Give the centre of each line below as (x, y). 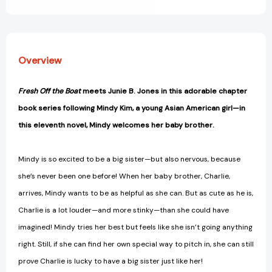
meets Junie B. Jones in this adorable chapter (164, 91)
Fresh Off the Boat (49, 91)
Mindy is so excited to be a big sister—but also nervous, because (129, 159)
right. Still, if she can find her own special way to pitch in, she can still (136, 244)
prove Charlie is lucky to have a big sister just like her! (110, 261)
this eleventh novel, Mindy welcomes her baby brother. (116, 125)
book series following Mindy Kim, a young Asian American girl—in (132, 108)
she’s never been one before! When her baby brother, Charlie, (124, 176)
